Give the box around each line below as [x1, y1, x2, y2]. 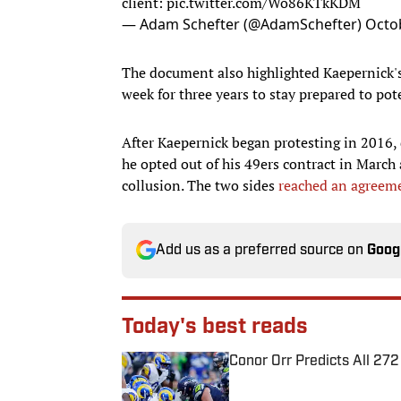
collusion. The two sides [122, 175, 278, 195]
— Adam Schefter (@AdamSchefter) [122, 13, 365, 34]
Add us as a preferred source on [156, 243, 367, 258]
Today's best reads [122, 316, 308, 338]
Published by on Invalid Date [228, 369, 386, 387]
